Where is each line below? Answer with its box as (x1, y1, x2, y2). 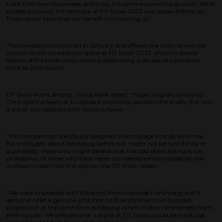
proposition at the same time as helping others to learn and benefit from (6, 204, 212, 212)
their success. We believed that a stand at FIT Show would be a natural (6, 211, 205, 219)
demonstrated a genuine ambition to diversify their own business (6, 196, 191, 204)
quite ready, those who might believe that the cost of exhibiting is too (6, 147, 203, 155)
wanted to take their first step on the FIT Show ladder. (6, 162, 158, 170)
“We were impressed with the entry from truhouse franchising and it (6, 189, 201, 197)
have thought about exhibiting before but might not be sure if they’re (6, 140, 206, 148)
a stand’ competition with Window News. (6, 106, 124, 113)
